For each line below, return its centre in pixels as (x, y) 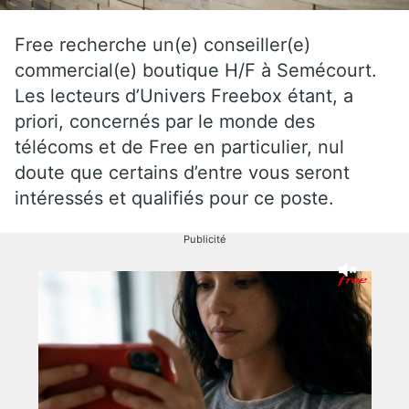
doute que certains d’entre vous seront (182, 172)
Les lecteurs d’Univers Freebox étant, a (184, 95)
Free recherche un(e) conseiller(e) (163, 44)
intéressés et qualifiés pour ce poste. (174, 198)
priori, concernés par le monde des (165, 121)
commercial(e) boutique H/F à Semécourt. (196, 70)
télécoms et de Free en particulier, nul (179, 147)
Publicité (204, 239)
